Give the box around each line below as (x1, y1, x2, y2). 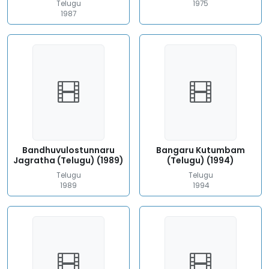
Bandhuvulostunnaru (22, 144, 115, 156)
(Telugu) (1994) (167, 154, 234, 166)
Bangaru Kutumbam (156, 144, 245, 156)
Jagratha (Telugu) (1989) (13, 154, 124, 166)
